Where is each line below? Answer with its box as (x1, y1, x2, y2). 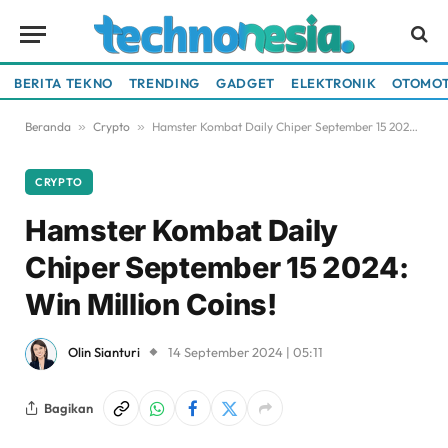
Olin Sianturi (68, 344, 140, 361)
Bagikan (44, 399, 93, 416)
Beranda (25, 119, 71, 134)
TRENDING (128, 74, 201, 91)
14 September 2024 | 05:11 (168, 344, 323, 361)
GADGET (216, 74, 275, 91)
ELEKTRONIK (290, 74, 377, 91)
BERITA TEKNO (14, 74, 113, 91)
